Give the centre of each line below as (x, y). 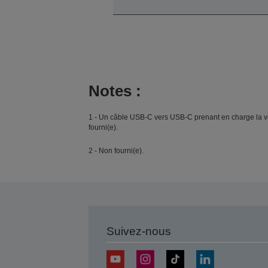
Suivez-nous (138, 231)
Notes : (115, 91)
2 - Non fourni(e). (116, 150)
